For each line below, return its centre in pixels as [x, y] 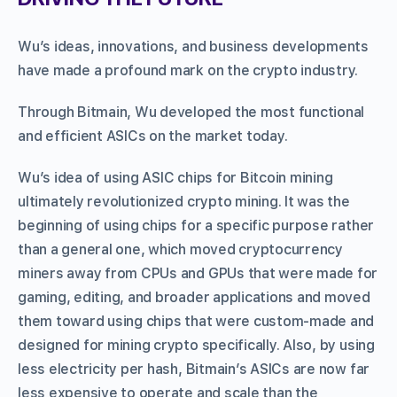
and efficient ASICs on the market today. [153, 136]
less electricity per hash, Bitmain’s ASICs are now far [194, 370]
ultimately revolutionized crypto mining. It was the [184, 202]
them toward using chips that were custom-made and [196, 322]
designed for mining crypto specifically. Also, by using [196, 346]
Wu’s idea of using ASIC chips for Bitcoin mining [175, 178]
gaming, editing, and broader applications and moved [194, 298]
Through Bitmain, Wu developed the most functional [191, 113]
